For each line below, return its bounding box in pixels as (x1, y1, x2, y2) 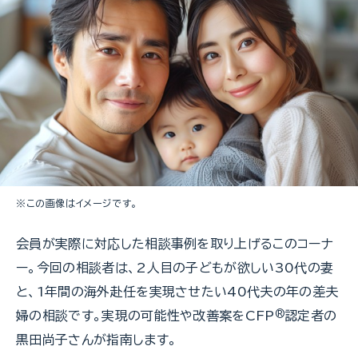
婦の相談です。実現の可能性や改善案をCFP (16, 308, 275, 322)
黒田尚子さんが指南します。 (16, 332, 177, 346)
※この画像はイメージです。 (16, 197, 137, 208)
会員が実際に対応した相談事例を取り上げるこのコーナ (16, 237, 334, 250)
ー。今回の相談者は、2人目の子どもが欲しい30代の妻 (16, 261, 334, 274)
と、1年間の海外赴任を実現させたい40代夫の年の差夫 (16, 284, 339, 298)
